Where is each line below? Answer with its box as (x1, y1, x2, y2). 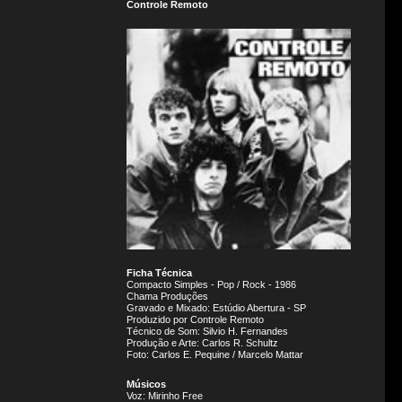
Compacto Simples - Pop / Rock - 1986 (127, 279, 296, 290)
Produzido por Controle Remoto (127, 314, 264, 325)
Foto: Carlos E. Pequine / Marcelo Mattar (127, 349, 303, 360)
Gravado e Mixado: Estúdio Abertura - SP (127, 302, 306, 313)
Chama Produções (127, 291, 208, 301)
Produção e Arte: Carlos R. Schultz (127, 337, 278, 348)
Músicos (127, 379, 166, 389)
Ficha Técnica (127, 267, 192, 278)
